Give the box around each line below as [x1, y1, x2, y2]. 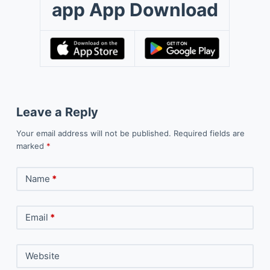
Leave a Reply [16, 104, 98, 119]
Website [25, 250, 60, 262]
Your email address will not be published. [16, 128, 171, 138]
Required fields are [173, 128, 245, 138]
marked [16, 140, 46, 151]
